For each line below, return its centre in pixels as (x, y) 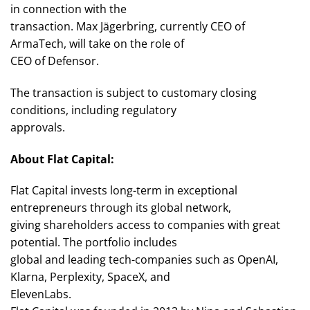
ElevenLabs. (41, 294)
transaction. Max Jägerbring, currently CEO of (128, 26)
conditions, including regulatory (93, 110)
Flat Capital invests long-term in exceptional (124, 191)
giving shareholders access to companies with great (145, 225)
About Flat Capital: (62, 159)
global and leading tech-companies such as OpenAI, (144, 260)
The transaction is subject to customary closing (134, 92)
